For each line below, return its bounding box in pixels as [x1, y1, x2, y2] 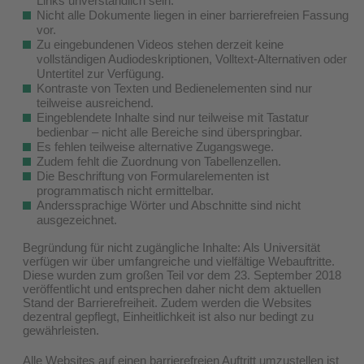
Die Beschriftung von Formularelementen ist [37, 168, 269, 183]
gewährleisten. [23, 323, 99, 337]
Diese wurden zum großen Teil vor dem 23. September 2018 [23, 267, 341, 282]
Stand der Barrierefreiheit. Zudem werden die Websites [23, 295, 312, 310]
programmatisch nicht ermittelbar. [37, 183, 214, 197]
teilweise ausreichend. [37, 95, 154, 110]
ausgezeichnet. [37, 212, 117, 227]
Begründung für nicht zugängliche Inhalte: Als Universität [23, 240, 320, 254]
